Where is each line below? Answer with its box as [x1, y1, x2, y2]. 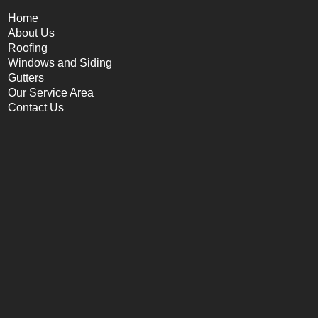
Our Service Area [8, 87, 94, 99]
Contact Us [8, 102, 64, 114]
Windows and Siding [8, 57, 112, 69]
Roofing [8, 42, 48, 54]
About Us [8, 27, 55, 39]
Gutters [8, 72, 44, 84]
